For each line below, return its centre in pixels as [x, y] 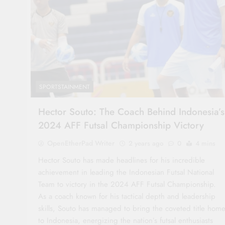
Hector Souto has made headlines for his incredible [122, 160]
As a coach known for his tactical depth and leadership [127, 196]
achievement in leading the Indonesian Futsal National [126, 172]
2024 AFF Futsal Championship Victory [121, 125]
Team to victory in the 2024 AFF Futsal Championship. [127, 184]
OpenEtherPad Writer [81, 143]
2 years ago [146, 143]
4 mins [205, 143]
